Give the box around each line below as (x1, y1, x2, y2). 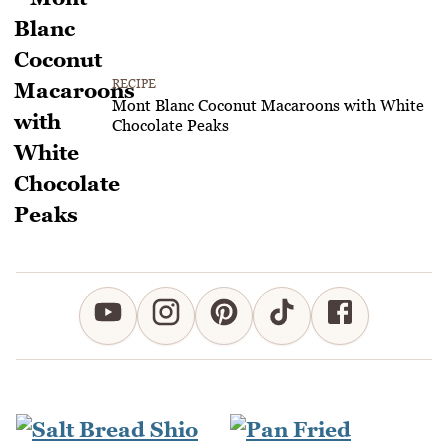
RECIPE (112, 76, 156, 92)
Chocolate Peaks (112, 116, 229, 135)
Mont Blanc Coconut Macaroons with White (112, 96, 424, 115)
